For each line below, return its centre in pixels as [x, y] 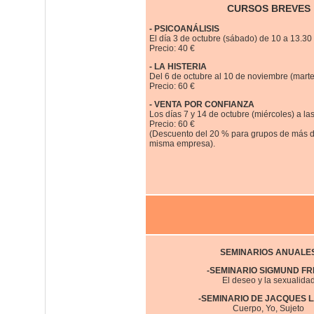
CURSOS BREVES [268, 8]
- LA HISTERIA [178, 67]
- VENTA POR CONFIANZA [202, 104]
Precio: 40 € [172, 48]
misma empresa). [182, 144]
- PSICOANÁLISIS [184, 29]
